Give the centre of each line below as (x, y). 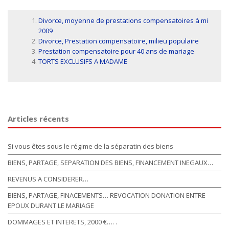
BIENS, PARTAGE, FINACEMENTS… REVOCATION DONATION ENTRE (107, 195)
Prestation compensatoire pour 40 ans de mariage (116, 51)
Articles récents (38, 118)
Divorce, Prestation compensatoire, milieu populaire (119, 41)
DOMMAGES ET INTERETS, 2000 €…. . (62, 222)
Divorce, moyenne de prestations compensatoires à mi (123, 21)
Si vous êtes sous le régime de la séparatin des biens (90, 146)
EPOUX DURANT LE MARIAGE (51, 205)
